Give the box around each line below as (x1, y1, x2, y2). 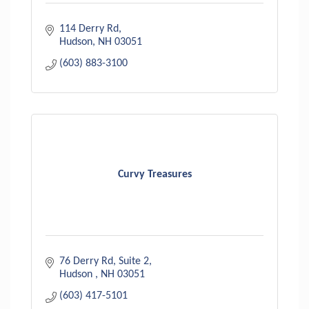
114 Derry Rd (59, 23, 119, 34)
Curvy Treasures (117, 169, 192, 181)
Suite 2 (119, 255, 149, 267)
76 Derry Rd (59, 255, 113, 267)
